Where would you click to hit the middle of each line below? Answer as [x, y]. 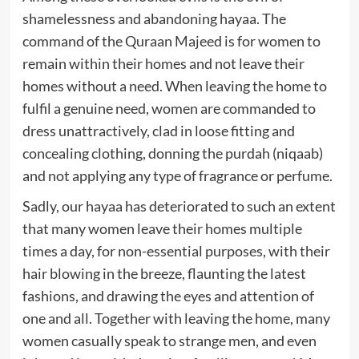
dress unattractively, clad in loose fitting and [158, 130]
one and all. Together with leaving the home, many [176, 318]
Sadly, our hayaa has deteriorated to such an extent [179, 206]
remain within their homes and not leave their [163, 63]
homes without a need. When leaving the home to [174, 85]
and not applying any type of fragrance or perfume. [177, 175]
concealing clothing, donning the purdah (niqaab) [172, 153]
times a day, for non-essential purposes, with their [176, 250]
